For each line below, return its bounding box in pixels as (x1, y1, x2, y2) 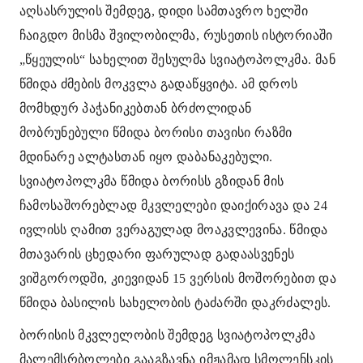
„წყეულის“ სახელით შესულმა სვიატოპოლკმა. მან (19, 53, 335, 66)
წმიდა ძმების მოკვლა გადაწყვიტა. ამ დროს (19, 77, 298, 91)
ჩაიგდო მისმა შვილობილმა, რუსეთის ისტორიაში (19, 28, 333, 42)
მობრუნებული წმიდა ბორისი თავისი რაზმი (19, 126, 293, 139)
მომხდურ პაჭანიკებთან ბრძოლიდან (19, 101, 252, 115)
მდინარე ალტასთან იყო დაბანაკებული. (19, 150, 273, 164)
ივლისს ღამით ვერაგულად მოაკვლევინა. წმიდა (19, 223, 328, 237)
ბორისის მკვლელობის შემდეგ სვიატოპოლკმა (19, 328, 316, 342)
